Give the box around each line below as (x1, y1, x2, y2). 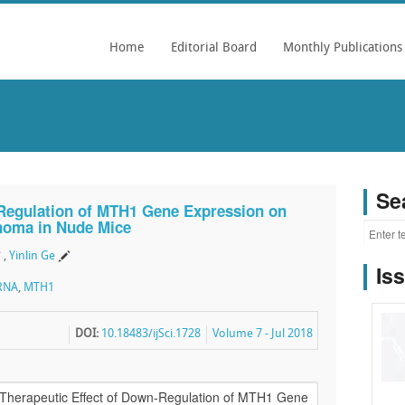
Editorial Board (171, 42, 257, 55)
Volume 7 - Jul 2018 (212, 328, 314, 340)
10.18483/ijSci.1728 (101, 328, 202, 340)
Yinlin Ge (9, 250, 55, 262)
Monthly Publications (283, 42, 402, 55)
